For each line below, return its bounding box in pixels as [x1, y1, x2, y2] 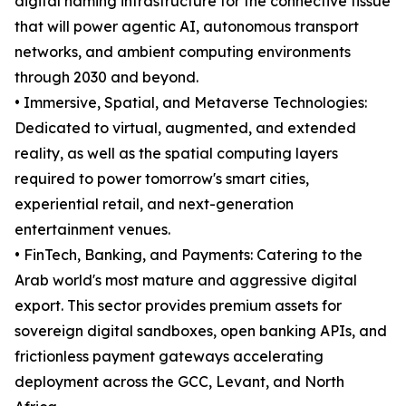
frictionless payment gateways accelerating [14, 347, 324, 366]
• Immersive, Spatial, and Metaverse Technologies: [14, 93, 367, 112]
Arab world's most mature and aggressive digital [14, 271, 357, 290]
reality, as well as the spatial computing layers [14, 144, 338, 163]
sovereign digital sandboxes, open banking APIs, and [14, 322, 387, 341]
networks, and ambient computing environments [14, 43, 351, 62]
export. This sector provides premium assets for [14, 296, 342, 315]
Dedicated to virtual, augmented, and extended [14, 119, 356, 138]
